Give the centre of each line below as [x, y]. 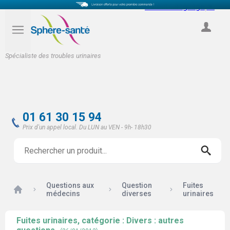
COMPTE [206, 38]
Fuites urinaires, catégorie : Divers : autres [100, 221]
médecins [63, 194]
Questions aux [70, 185]
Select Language [175, 6]
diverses [137, 194]
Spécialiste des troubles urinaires [53, 55]
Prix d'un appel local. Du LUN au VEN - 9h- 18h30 [87, 127]
